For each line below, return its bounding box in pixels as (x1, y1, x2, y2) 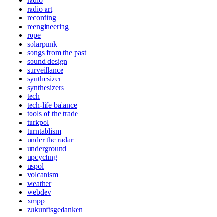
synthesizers (27, 83, 64, 92)
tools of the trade (27, 109, 78, 118)
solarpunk (27, 40, 57, 48)
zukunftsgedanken (27, 205, 83, 214)
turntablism (27, 127, 61, 136)
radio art (27, 5, 52, 14)
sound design (27, 57, 67, 66)
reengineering (27, 22, 69, 31)
